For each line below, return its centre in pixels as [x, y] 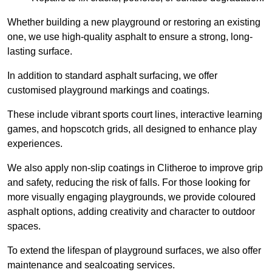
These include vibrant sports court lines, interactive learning [135, 115]
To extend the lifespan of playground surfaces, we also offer [134, 251]
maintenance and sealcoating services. [91, 265]
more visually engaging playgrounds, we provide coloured [131, 197]
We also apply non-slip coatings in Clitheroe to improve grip [135, 168]
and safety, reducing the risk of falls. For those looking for [129, 183]
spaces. [24, 226]
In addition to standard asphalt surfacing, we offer [112, 76]
